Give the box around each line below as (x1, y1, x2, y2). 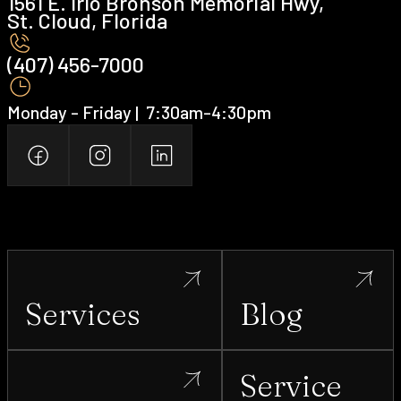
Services (25, 295, 141, 334)
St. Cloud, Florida (7, 7, 168, 34)
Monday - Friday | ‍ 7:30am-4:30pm (7, 100, 272, 123)
